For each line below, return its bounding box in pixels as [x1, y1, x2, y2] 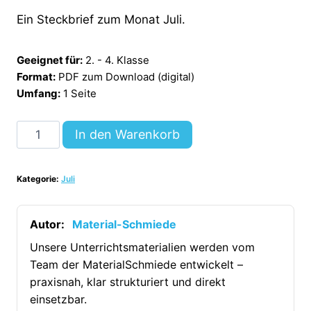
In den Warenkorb [74, 127, 180, 142]
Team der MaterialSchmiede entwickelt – [30, 258, 243, 272]
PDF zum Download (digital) [58, 70, 194, 84]
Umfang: [17, 87, 60, 101]
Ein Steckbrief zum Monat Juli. [17, 12, 185, 27]
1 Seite [63, 87, 96, 101]
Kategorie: [17, 174, 61, 185]
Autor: [30, 217, 65, 232]
